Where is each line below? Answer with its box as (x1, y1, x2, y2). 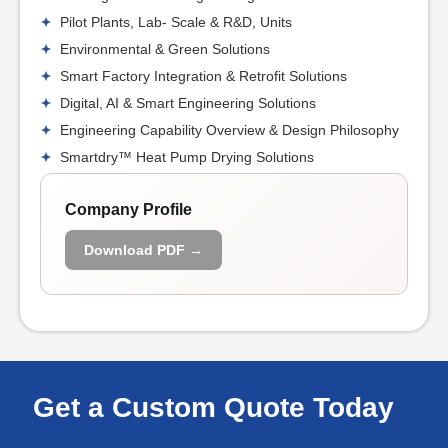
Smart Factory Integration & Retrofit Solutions (60, 67, 347, 84)
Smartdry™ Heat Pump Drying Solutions (60, 148, 314, 165)
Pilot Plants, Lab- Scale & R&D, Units (60, 13, 292, 30)
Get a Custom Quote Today (33, 392, 394, 424)
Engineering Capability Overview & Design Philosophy (60, 121, 399, 138)
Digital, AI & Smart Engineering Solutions (60, 94, 316, 111)
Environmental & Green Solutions (60, 40, 270, 57)
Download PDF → (84, 241, 204, 258)
